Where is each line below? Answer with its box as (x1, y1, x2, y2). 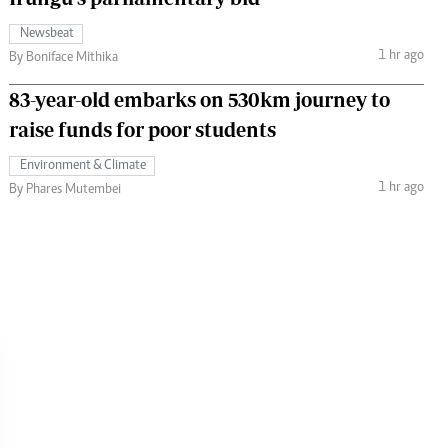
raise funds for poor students (9, 117, 276, 141)
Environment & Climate (20, 158, 146, 173)
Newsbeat (20, 26, 74, 41)
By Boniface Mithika (9, 50, 118, 65)
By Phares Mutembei (9, 182, 121, 197)
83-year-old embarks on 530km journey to (9, 87, 390, 111)
